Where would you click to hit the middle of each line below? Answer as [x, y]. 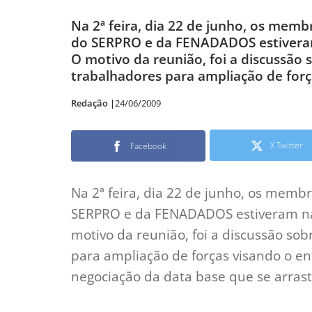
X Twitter [287, 146]
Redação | [93, 103]
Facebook [148, 146]
